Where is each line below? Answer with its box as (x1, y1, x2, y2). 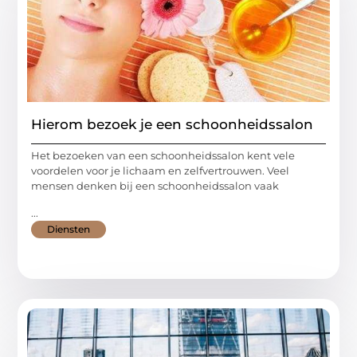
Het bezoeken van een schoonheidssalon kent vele (31, 149, 296, 163)
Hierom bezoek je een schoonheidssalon (31, 116, 314, 133)
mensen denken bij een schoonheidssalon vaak (31, 179, 280, 193)
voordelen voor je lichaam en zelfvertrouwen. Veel (31, 164, 290, 178)
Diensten (47, 222, 91, 235)
